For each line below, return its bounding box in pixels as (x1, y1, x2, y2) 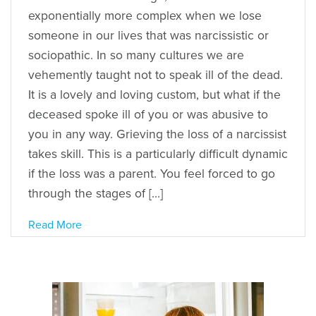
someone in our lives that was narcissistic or (28, 28, 269, 43)
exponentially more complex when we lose (28, 8, 262, 23)
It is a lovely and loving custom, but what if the (28, 87, 281, 102)
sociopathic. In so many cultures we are (28, 47, 244, 63)
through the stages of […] (28, 186, 163, 201)
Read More (28, 217, 82, 232)
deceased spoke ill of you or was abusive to (28, 107, 268, 122)
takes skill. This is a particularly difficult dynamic (28, 146, 288, 162)
